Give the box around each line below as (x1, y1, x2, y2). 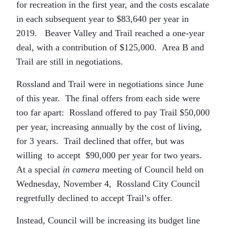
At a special (16, 164, 63, 175)
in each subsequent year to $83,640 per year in (16, 13, 189, 24)
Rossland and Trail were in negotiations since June (16, 78, 204, 89)
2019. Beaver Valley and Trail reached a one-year (16, 27, 205, 38)
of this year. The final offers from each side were (16, 93, 200, 103)
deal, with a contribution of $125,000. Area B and (16, 42, 204, 52)
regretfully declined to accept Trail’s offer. (16, 192, 178, 203)
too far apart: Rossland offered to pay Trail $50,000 (16, 107, 210, 118)
